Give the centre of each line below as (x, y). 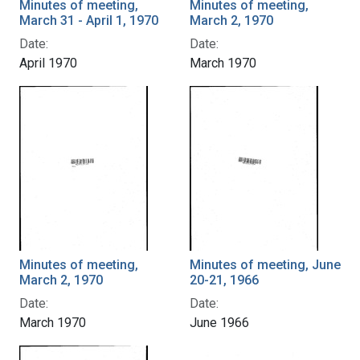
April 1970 (48, 63)
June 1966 (219, 322)
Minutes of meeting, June (265, 264)
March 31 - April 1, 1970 (89, 20)
